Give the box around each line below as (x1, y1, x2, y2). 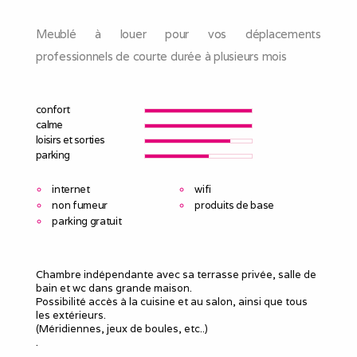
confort (36, 103, 70, 117)
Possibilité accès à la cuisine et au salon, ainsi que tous (36, 295, 308, 309)
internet (52, 182, 90, 197)
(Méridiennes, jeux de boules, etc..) (36, 322, 208, 336)
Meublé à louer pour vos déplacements (36, 26, 321, 42)
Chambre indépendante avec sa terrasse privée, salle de (36, 268, 316, 282)
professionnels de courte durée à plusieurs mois (36, 49, 287, 65)
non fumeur (52, 198, 108, 213)
